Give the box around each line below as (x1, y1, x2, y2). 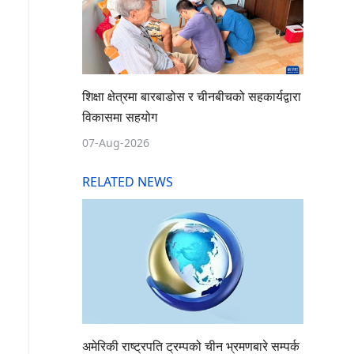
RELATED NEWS (82, 173, 173, 191)
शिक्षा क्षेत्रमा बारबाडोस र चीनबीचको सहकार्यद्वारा (82, 88, 301, 106)
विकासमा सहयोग (82, 108, 157, 126)
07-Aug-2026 (82, 135, 149, 152)
